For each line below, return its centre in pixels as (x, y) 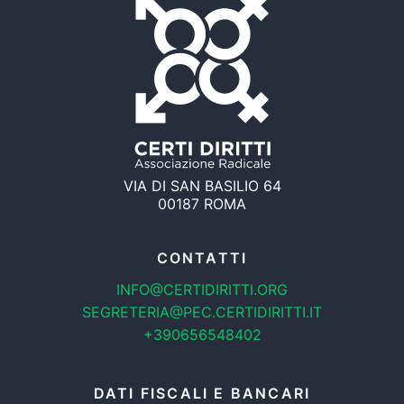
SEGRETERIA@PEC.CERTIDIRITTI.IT (202, 312)
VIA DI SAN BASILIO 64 (202, 186)
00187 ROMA (202, 204)
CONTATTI (202, 258)
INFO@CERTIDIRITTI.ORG (202, 290)
